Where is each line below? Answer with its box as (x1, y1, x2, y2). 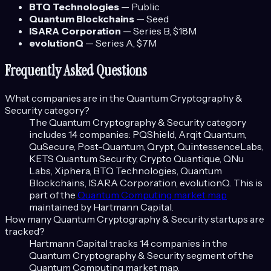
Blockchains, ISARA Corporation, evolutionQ (29, 177, 230, 189)
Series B (133, 25, 169, 38)
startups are (209, 213, 264, 226)
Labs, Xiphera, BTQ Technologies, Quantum (29, 165, 222, 177)
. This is (230, 177, 263, 189)
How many (5, 213, 53, 226)
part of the (29, 189, 76, 201)
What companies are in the (5, 92, 126, 105)
